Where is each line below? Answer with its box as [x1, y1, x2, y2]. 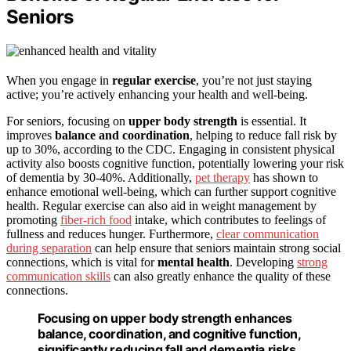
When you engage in [6, 73, 112, 87]
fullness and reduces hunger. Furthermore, [6, 226, 216, 241]
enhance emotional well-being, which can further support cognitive [6, 184, 336, 198]
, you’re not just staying [196, 73, 312, 87]
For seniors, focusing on [6, 114, 128, 128]
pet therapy [195, 170, 250, 184]
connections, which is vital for [6, 255, 157, 269]
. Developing [230, 255, 297, 269]
